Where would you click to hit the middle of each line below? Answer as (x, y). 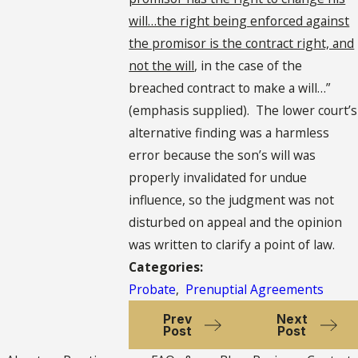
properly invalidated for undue (218, 178)
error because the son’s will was (223, 155)
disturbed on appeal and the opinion (236, 223)
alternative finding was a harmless (229, 133)
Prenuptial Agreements (255, 290)
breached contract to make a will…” (230, 88)
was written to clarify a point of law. (232, 245)
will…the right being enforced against (239, 21)
